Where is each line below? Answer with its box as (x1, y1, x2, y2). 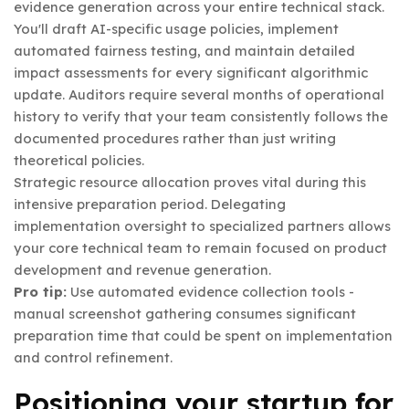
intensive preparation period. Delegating (14, 195, 286, 214)
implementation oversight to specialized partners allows (14, 217, 391, 236)
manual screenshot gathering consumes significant (14, 305, 356, 323)
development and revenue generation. (14, 261, 271, 279)
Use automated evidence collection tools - (67, 283, 354, 301)
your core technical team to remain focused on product (14, 239, 387, 257)
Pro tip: (14, 283, 67, 301)
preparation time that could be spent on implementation (14, 327, 393, 345)
